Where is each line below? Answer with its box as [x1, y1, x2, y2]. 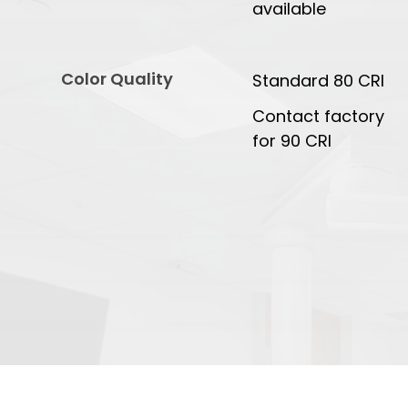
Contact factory [252, 105, 385, 128]
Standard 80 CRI [252, 69, 385, 93]
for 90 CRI [252, 129, 332, 153]
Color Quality [61, 67, 174, 91]
